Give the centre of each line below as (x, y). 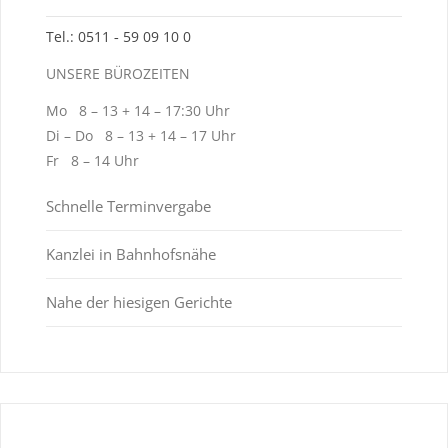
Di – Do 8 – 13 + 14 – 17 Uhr (140, 135)
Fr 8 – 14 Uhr (92, 160)
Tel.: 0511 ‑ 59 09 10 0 (118, 36)
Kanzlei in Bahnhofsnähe (130, 253)
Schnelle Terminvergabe (128, 205)
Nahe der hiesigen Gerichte (138, 301)
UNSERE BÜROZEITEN (117, 73)
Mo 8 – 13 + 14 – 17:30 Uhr (137, 110)
